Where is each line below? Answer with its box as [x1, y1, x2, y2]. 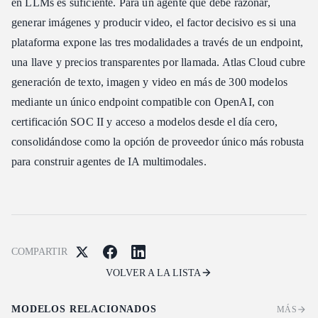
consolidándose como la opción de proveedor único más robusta [11, 135, 305, 148]
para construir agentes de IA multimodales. [11, 155, 207, 168]
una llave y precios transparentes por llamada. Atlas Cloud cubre [11, 55, 306, 68]
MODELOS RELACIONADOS [11, 303, 157, 314]
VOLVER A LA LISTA [106, 267, 201, 278]
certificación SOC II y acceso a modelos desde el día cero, [11, 115, 278, 128]
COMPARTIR [11, 246, 67, 258]
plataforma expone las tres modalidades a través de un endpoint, [11, 35, 304, 48]
